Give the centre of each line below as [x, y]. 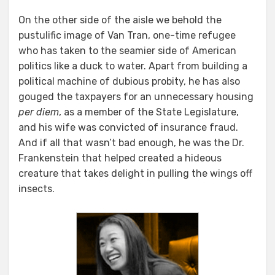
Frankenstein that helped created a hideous [120, 158]
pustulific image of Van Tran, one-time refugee [127, 35]
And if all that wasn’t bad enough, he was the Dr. [131, 142]
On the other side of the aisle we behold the [120, 20]
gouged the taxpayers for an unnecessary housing [136, 96]
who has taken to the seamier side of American [127, 50]
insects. [37, 188]
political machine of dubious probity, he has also [129, 81]
